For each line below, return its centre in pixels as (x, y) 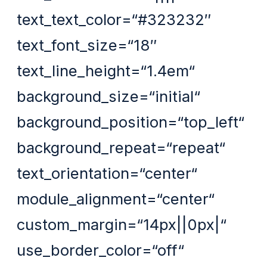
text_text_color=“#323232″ (114, 19)
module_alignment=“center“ (116, 198)
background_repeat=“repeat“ (121, 147)
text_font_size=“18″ (87, 45)
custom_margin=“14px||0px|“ (122, 224)
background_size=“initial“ (109, 96)
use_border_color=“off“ (101, 250)
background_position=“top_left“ (131, 122)
